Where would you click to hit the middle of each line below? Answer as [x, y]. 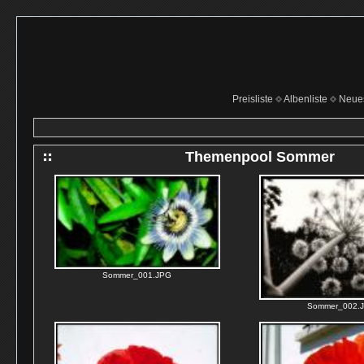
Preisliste [252, 99]
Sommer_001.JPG [137, 275]
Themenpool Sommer [260, 157]
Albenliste [305, 99]
